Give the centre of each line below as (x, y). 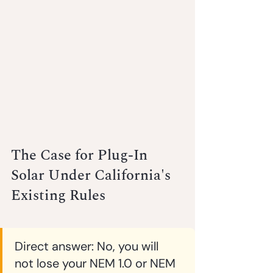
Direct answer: (54, 246)
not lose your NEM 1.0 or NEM (97, 263)
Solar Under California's (93, 175)
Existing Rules (58, 195)
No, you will (128, 246)
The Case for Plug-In (81, 155)
